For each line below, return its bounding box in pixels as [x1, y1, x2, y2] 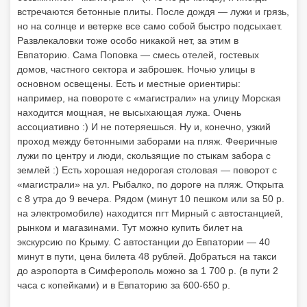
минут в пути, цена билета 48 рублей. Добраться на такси [17, 251, 277, 262]
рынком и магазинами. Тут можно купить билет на [17, 222, 243, 233]
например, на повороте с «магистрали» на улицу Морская [17, 93, 281, 103]
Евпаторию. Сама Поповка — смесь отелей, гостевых [17, 49, 259, 60]
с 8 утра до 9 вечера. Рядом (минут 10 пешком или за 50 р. [17, 193, 284, 204]
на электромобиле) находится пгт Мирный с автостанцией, [17, 208, 283, 219]
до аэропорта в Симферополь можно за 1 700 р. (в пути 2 [17, 265, 278, 276]
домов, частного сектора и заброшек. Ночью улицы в [17, 64, 255, 75]
